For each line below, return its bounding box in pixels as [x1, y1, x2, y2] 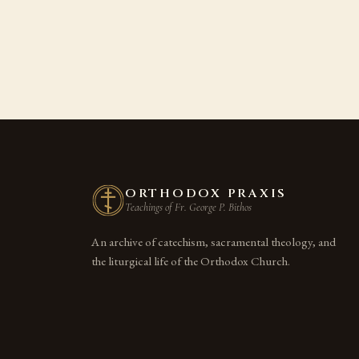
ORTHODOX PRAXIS [125, 184, 288, 202]
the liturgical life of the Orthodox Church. [91, 252, 290, 269]
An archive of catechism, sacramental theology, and [91, 233, 336, 250]
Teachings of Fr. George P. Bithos [125, 200, 252, 214]
